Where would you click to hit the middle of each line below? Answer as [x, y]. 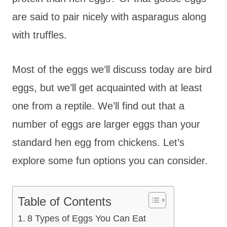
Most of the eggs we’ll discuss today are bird [112, 69]
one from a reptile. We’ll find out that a [98, 106]
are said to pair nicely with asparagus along [109, 16]
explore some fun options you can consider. [110, 160]
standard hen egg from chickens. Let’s [98, 142]
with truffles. [40, 35]
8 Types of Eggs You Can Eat [86, 218]
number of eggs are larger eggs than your [106, 124]
